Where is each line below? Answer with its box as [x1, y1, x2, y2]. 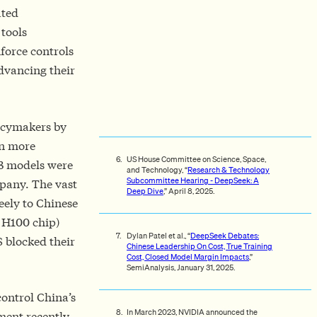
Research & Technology [188, 163, 270, 177]
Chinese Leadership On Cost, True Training [127, 240, 272, 253]
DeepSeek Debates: [190, 229, 259, 243]
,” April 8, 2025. [163, 185, 214, 198]
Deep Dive [127, 185, 163, 198]
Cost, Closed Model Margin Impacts [127, 250, 249, 264]
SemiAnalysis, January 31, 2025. [127, 261, 235, 275]
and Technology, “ [127, 163, 188, 177]
